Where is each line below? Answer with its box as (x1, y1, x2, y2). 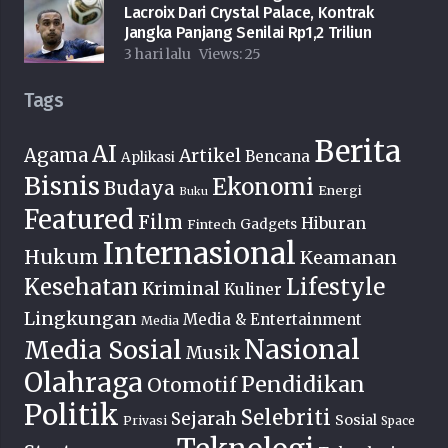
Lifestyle (286, 273, 385, 302)
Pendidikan (241, 371, 365, 399)
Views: (199, 45, 245, 64)
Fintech (187, 216, 236, 234)
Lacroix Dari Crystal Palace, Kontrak (124, 3, 374, 23)
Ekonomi (212, 173, 314, 202)
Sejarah (171, 408, 237, 431)
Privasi (123, 413, 167, 429)
